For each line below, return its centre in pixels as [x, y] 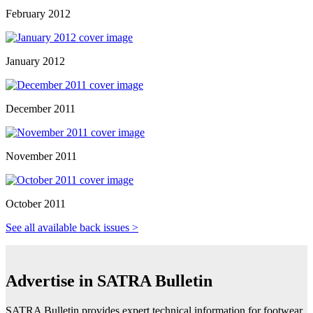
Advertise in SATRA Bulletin [109, 281]
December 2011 [41, 109]
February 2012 [38, 14]
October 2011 [36, 204]
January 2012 [35, 61]
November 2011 [41, 156]
